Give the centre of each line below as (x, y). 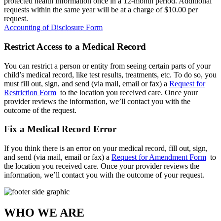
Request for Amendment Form (159, 157)
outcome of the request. (40, 110)
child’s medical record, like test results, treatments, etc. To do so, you (110, 74)
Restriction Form (30, 92)
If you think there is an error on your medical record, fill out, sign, (106, 148)
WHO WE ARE (44, 212)
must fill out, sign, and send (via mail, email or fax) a (87, 83)
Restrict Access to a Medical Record (75, 46)
